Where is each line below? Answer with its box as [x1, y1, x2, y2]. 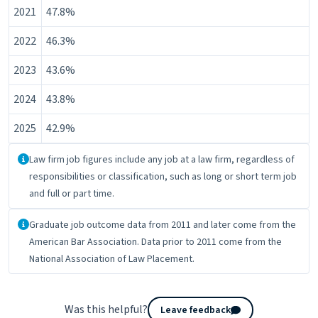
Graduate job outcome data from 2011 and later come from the [29, 217, 296, 232]
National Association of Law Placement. [29, 251, 194, 266]
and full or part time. [29, 186, 114, 201]
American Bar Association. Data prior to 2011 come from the [29, 234, 282, 249]
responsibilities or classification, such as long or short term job [29, 169, 297, 184]
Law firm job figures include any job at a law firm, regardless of [29, 152, 295, 167]
